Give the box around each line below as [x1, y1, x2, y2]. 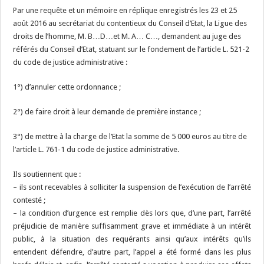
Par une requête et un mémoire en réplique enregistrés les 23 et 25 [13, 6, 237, 15]
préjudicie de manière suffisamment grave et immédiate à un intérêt [13, 222, 251, 230]
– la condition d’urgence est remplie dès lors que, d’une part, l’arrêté [13, 209, 251, 217]
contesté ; [13, 196, 46, 204]
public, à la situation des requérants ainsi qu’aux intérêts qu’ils [13, 235, 251, 243]
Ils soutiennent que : [13, 170, 81, 179]
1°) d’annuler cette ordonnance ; [13, 82, 121, 91]
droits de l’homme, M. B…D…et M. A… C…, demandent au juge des [13, 32, 242, 41]
